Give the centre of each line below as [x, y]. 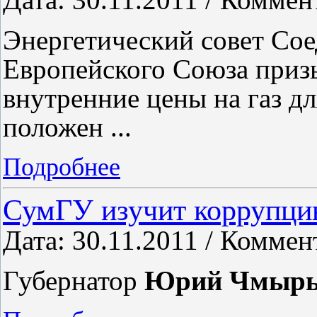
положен [57, 127]
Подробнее [62, 167]
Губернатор [74, 281]
